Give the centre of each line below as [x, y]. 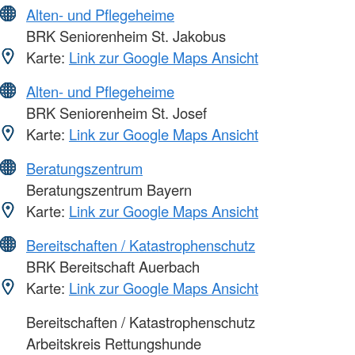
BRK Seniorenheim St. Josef [115, 112]
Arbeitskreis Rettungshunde [112, 343]
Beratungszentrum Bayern [107, 189]
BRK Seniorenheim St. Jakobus [124, 35]
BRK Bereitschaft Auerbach [111, 266]
